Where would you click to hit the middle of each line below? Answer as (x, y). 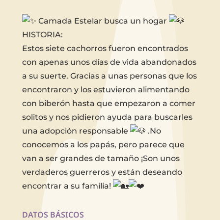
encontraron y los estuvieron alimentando (106, 89)
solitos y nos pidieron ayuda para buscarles (107, 117)
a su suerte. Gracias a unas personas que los (109, 76)
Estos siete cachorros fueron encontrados (105, 48)
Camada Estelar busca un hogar (102, 21)
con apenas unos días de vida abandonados (109, 62)
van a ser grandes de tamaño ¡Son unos (101, 158)
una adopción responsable (76, 131)
